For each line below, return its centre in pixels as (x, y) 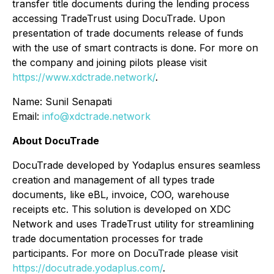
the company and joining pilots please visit (109, 62)
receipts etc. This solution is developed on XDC (121, 209)
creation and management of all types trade (113, 180)
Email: (27, 116)
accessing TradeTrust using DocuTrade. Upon (119, 18)
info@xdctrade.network (96, 116)
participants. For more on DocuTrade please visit (125, 253)
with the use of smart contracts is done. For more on (135, 48)
